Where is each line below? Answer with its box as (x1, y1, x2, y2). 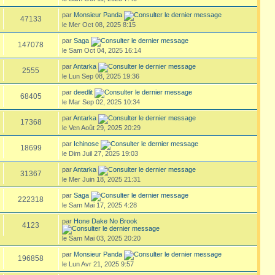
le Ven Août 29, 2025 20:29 (61, 123, 141, 131)
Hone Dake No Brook (73, 217, 137, 225)
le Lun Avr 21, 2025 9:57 (61, 260, 134, 268)
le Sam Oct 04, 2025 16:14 (61, 46, 141, 54)
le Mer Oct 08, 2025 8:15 (61, 20, 136, 28)
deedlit (73, 88, 93, 96)
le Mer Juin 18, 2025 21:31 (61, 175, 141, 183)
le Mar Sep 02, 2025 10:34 (61, 98, 140, 106)
